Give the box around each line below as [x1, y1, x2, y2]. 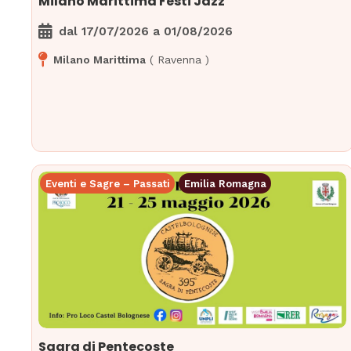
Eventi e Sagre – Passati [45, 177, 170, 190]
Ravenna [157, 53, 202, 67]
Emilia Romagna [183, 177, 266, 190]
